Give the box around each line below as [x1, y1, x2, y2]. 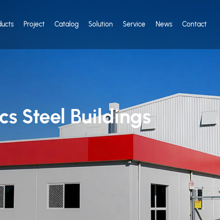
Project [23, 20, 45, 28]
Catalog [55, 20, 79, 28]
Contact [182, 20, 207, 28]
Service [123, 20, 146, 28]
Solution [88, 20, 113, 28]
